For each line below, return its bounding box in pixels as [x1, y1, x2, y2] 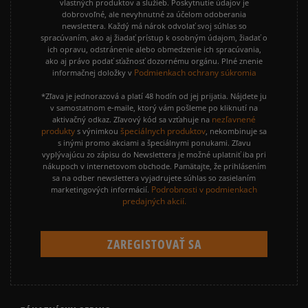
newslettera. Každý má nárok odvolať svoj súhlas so [61, 21, 247, 32]
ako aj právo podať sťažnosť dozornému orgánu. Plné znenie [45, 56, 263, 67]
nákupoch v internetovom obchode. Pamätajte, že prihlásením [42, 161, 266, 172]
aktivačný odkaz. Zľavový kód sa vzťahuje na [52, 114, 212, 125]
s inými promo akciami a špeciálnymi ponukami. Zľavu [57, 137, 251, 148]
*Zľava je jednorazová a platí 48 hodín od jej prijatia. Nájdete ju [41, 91, 267, 102]
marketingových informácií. [51, 184, 149, 195]
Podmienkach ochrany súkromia [133, 67, 256, 79]
